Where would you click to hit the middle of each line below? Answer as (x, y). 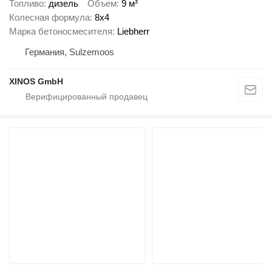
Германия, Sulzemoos (70, 52)
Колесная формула (49, 17)
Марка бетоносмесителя (61, 31)
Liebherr (133, 31)
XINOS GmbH (36, 81)
